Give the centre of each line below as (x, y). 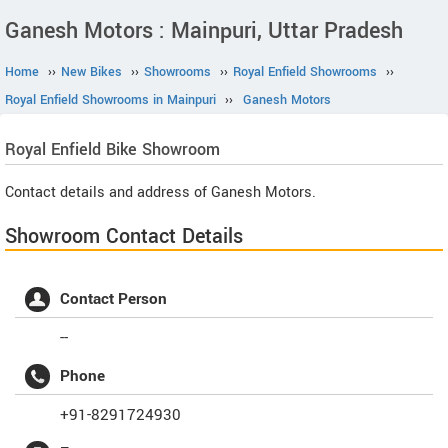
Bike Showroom (160, 149)
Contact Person (113, 299)
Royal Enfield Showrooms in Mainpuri (110, 100)
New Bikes (91, 72)
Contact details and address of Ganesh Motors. (160, 192)
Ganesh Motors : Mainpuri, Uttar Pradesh (204, 31)
